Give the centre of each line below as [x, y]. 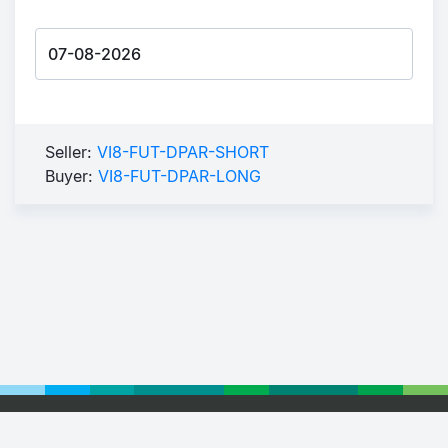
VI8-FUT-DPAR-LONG [179, 176]
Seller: [71, 152]
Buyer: [71, 176]
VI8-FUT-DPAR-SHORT [183, 152]
